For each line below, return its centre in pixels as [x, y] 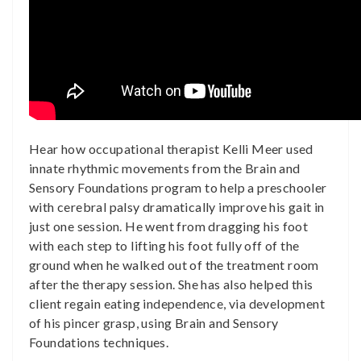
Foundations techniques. [99, 342]
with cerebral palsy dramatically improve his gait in [177, 207]
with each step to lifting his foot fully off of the [164, 245]
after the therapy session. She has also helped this [171, 284]
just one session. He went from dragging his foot [169, 226]
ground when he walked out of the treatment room [174, 265]
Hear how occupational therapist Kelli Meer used [171, 149]
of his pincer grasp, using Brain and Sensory [154, 323]
